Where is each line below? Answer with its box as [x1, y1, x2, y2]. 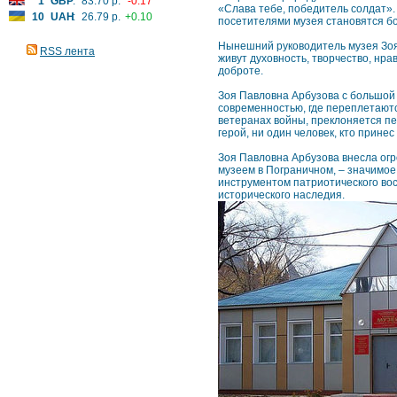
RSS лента [40, 45, 95, 58]
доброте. [218, 65, 263, 77]
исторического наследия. [218, 189, 345, 201]
